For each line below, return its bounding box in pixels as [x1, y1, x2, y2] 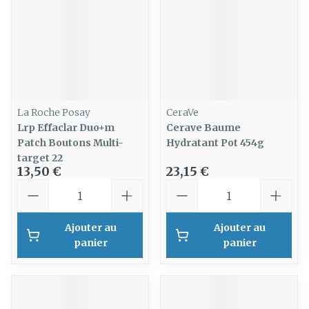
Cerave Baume [166, 121, 241, 134]
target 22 [17, 152, 63, 164]
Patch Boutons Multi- [17, 137, 123, 149]
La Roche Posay [17, 106, 90, 119]
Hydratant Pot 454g [166, 137, 264, 149]
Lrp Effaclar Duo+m [17, 121, 114, 134]
